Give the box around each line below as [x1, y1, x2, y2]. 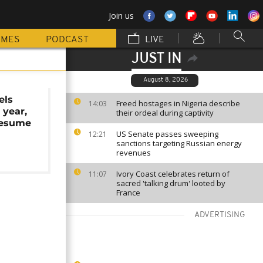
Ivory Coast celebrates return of [116, 168, 230, 179]
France [116, 187, 140, 198]
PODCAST [46, 35, 89, 45]
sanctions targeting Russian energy [116, 138, 242, 149]
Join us [109, 10, 134, 21]
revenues [116, 147, 151, 158]
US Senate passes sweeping [116, 129, 218, 139]
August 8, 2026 [143, 77, 188, 83]
